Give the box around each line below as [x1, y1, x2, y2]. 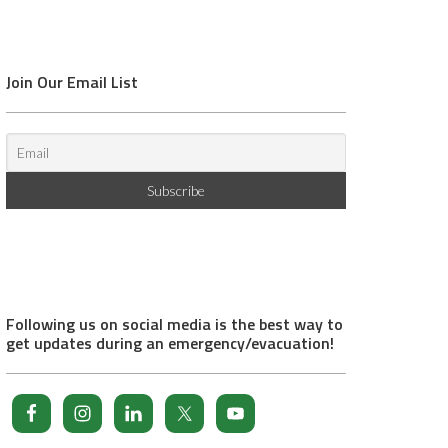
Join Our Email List [6, 70, 138, 95]
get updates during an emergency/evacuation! [6, 331, 334, 356]
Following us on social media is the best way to [6, 312, 343, 337]
